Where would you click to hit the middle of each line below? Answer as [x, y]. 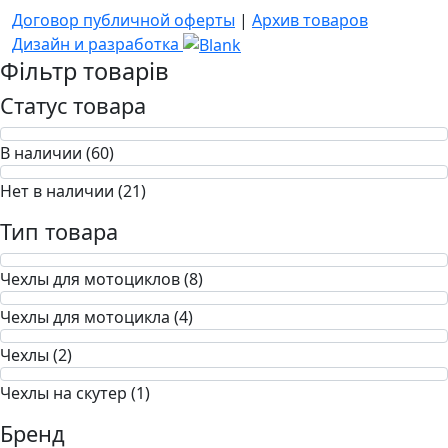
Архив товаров [310, 19]
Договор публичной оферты [123, 19]
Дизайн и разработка [95, 43]
